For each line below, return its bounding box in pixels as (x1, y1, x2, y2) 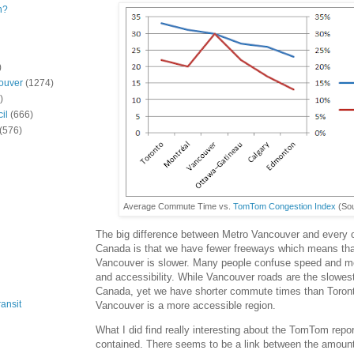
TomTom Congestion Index (233, 201, 336, 212)
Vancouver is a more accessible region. (96, 299, 276, 311)
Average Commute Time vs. (123, 201, 233, 212)
